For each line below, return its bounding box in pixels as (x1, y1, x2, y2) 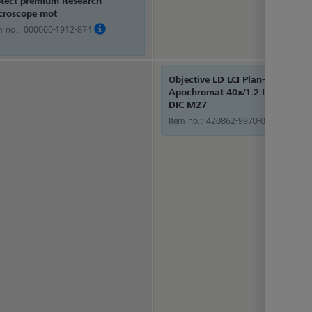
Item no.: (169, 114, 206, 127)
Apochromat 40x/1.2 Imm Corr (169, 86, 302, 98)
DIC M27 (169, 98, 207, 111)
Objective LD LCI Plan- (169, 73, 265, 86)
